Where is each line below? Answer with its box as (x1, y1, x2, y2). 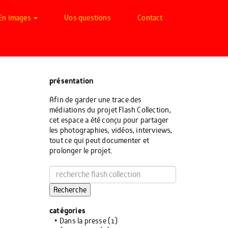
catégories (49, 206, 85, 216)
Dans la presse (60, 216, 106, 225)
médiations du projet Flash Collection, (49, 105, 172, 115)
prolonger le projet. (49, 146, 112, 155)
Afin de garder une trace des (49, 95, 142, 104)
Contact (137, 13, 163, 22)
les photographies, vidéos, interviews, (49, 126, 173, 135)
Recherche (53, 185, 87, 194)
